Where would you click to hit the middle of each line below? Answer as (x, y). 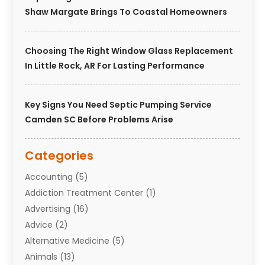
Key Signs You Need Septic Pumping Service (119, 105)
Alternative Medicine (67, 241)
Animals (41, 257)
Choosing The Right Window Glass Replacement (129, 51)
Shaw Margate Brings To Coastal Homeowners (126, 12)
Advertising (48, 209)
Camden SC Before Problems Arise (99, 120)
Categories (59, 156)
